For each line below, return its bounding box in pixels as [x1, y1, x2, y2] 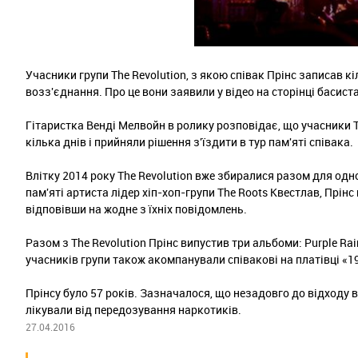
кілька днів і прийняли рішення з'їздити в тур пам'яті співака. [26, 133, 353, 149]
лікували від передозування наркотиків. [26, 301, 241, 317]
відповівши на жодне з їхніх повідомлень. [26, 201, 247, 217]
